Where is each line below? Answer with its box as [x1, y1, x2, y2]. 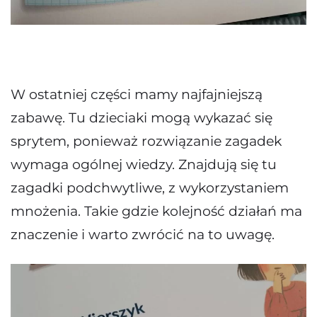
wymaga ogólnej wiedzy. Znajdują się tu [11, 156, 277, 173]
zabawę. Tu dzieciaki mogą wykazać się [11, 110, 272, 126]
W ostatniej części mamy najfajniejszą [11, 86, 263, 103]
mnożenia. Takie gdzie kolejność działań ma [11, 203, 302, 219]
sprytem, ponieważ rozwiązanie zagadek [11, 133, 282, 149]
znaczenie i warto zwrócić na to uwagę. [11, 226, 275, 243]
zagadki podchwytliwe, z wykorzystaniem [11, 180, 289, 196]
